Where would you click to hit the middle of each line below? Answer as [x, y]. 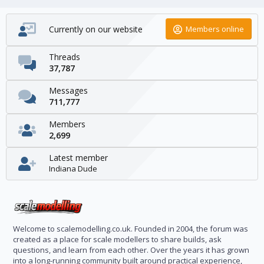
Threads [65, 57]
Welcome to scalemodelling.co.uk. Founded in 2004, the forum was [131, 229]
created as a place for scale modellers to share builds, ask [117, 239]
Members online [215, 29]
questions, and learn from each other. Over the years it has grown [131, 250]
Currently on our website [96, 29]
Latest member [78, 158]
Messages [68, 90]
